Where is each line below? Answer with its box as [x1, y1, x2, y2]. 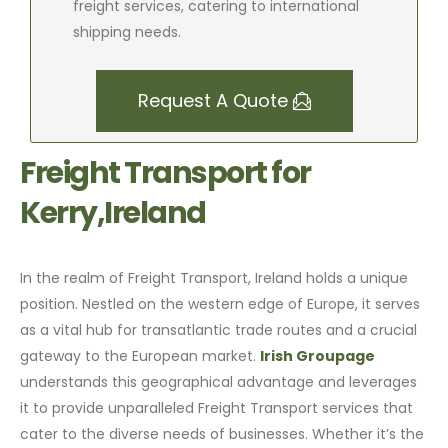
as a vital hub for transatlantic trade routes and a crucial [20, 319, 418, 340]
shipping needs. [73, 21, 182, 42]
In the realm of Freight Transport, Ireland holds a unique [20, 267, 409, 288]
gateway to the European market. [20, 345, 261, 366]
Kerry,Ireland [20, 191, 206, 234]
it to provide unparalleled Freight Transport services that [20, 397, 414, 418]
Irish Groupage [260, 345, 376, 366]
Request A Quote [137, 87, 288, 113]
